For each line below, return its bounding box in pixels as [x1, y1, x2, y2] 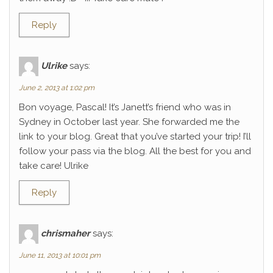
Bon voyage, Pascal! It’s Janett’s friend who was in [19, 102, 231, 113]
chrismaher [41, 227, 90, 239]
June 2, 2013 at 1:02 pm [19, 83, 94, 92]
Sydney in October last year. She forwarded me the [19, 116, 239, 127]
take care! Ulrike [19, 160, 88, 171]
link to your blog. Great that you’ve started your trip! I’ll [19, 131, 251, 142]
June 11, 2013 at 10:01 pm [19, 251, 101, 260]
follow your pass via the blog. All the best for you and [19, 146, 251, 157]
